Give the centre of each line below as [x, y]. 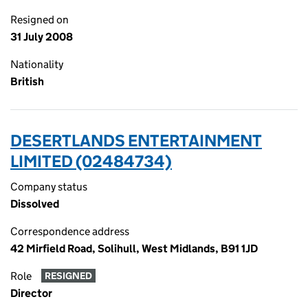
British [27, 81]
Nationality [37, 64]
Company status [49, 187]
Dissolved [35, 204]
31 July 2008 [42, 37]
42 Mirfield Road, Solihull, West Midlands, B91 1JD [134, 249]
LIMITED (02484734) [91, 161]
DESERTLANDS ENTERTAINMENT [136, 141]
